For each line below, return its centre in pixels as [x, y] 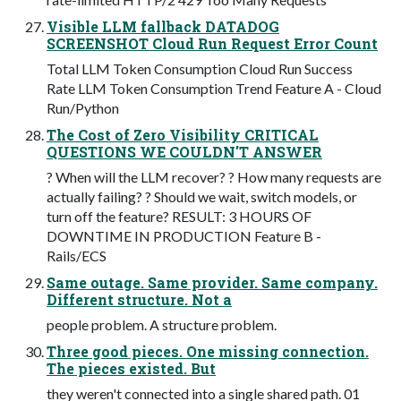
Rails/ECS [77, 256]
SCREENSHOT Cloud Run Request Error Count [212, 44]
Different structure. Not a [139, 300]
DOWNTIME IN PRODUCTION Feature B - [184, 236]
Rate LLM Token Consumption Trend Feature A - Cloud [214, 89]
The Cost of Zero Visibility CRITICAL [183, 135]
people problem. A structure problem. [162, 325]
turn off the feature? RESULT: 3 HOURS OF [179, 217]
